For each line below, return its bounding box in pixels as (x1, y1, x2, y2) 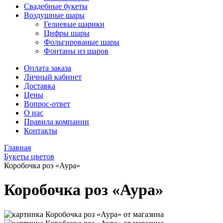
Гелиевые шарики (44, 20, 105, 28)
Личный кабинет (24, 73, 82, 81)
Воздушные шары (24, 11, 85, 19)
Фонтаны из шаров (44, 47, 109, 55)
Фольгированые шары (44, 38, 119, 46)
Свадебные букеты (24, 2, 88, 10)
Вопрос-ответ (24, 100, 70, 108)
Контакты (24, 126, 57, 135)
